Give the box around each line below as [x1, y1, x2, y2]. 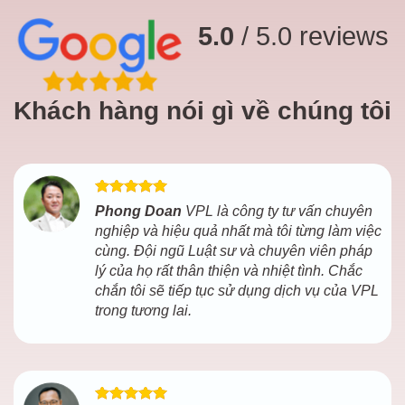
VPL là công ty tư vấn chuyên [182, 203, 372, 220]
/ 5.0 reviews [234, 21, 389, 51]
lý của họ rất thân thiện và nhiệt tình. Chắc [95, 263, 363, 279]
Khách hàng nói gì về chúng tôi [14, 96, 391, 125]
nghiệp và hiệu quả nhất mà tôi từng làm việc [95, 223, 381, 240]
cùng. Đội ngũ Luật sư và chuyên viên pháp [95, 243, 372, 259]
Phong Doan [95, 203, 182, 220]
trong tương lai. [95, 303, 192, 319]
